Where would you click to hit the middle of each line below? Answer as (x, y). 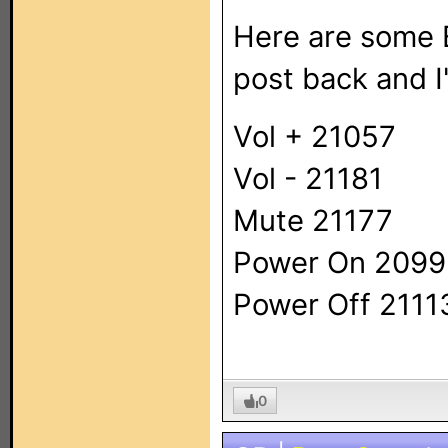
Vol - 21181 (308, 178)
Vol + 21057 (314, 136)
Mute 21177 (313, 220)
